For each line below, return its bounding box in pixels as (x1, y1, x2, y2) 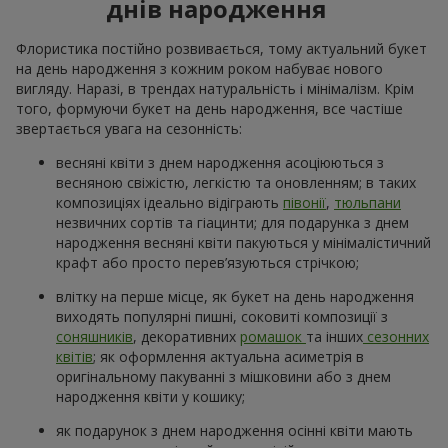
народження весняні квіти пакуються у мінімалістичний (56, 232, 431, 252)
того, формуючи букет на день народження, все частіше (16, 98, 403, 118)
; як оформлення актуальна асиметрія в (93, 346, 364, 366)
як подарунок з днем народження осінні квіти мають (56, 420, 413, 440)
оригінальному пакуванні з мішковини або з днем (56, 366, 391, 386)
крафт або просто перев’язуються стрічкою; (56, 252, 359, 272)
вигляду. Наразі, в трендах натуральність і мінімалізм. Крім (16, 78, 414, 98)
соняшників (56, 326, 133, 346)
